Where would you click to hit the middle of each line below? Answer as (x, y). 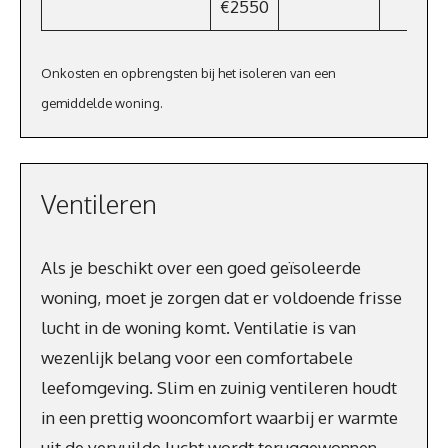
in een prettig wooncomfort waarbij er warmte (219, 417)
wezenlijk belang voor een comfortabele (197, 357)
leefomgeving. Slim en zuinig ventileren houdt (219, 387)
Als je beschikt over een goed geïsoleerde (201, 267)
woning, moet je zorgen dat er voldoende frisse (221, 297)
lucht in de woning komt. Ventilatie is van (198, 327)
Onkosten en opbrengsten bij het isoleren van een (188, 72)
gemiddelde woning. (102, 102)
